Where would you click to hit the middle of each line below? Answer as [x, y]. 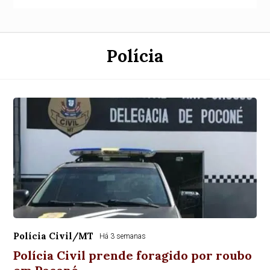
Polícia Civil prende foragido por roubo [133, 255]
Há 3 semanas [123, 236]
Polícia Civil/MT [54, 236]
